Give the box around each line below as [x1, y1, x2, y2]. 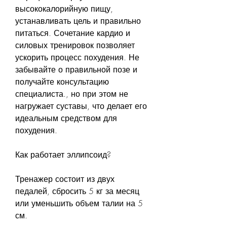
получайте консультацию [15, 75, 109, 87]
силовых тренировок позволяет [15, 39, 135, 51]
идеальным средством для [15, 112, 117, 124]
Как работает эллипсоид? [15, 148, 111, 160]
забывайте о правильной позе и [15, 63, 137, 75]
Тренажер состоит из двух [15, 173, 115, 184]
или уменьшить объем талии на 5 [15, 197, 143, 209]
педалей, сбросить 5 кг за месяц [15, 185, 139, 197]
